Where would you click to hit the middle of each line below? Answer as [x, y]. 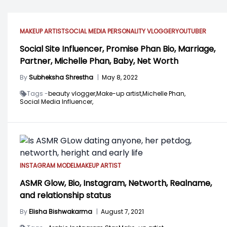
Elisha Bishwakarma [61, 212]
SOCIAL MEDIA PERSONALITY [106, 31]
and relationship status [65, 195]
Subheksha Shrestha [61, 77]
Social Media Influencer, [56, 102]
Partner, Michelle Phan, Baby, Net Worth [99, 61]
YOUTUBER [191, 31]
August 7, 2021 [122, 212]
